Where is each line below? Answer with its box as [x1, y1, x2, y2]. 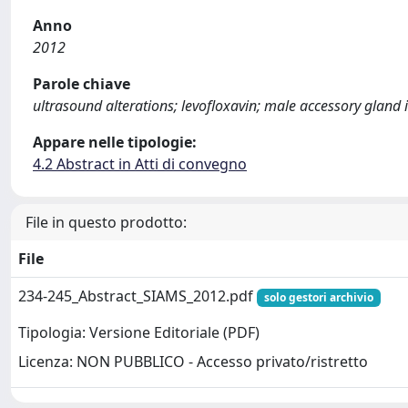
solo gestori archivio [263, 290, 373, 305]
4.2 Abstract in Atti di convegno [33, 154, 247, 174]
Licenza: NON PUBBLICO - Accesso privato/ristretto [18, 352, 368, 372]
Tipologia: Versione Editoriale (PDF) [18, 322, 260, 343]
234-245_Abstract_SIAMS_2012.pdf [18, 286, 257, 306]
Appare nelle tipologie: [33, 132, 197, 152]
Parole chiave [33, 74, 130, 94]
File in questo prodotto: [25, 212, 187, 232]
